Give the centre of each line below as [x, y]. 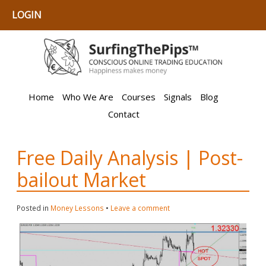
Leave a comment [140, 208]
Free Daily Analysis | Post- [130, 158]
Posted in [33, 208]
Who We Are [88, 97]
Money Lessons [77, 208]
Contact [123, 114]
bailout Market [81, 180]
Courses [139, 97]
